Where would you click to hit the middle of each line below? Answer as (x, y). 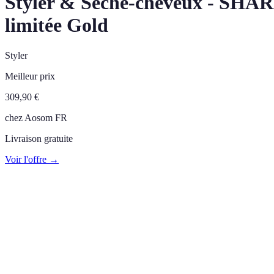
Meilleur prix (30, 76)
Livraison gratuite (39, 138)
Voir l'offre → (32, 159)
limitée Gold (57, 25)
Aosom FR (46, 117)
